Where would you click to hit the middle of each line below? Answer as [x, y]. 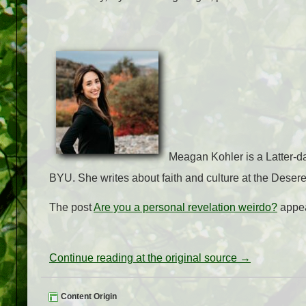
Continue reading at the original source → [150, 258]
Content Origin [88, 297]
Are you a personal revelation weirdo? [185, 208]
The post [71, 208]
